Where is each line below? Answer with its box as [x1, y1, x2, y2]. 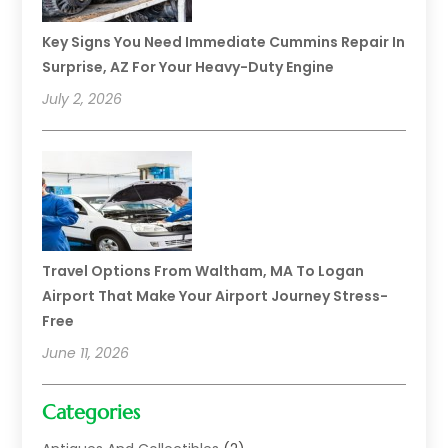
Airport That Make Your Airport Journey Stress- [42, 286, 389, 307]
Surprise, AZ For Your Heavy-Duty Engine [42, 57, 335, 78]
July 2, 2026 [42, 89, 123, 110]
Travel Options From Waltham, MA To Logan [42, 261, 365, 282]
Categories [42, 400, 141, 426]
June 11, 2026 [42, 343, 130, 364]
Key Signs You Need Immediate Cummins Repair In [42, 32, 406, 53]
